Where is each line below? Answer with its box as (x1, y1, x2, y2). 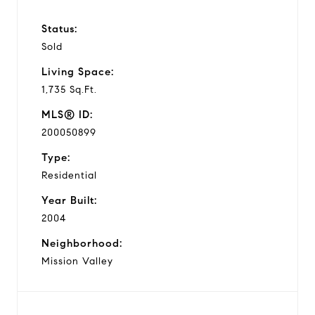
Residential (41, 169, 97, 181)
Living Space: (41, 65, 114, 78)
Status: (41, 22, 77, 35)
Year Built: (41, 193, 97, 207)
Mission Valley (41, 255, 113, 267)
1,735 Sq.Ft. (41, 83, 97, 96)
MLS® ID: (41, 108, 93, 121)
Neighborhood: (41, 236, 122, 250)
